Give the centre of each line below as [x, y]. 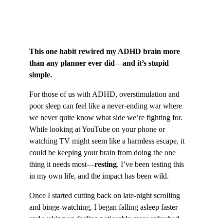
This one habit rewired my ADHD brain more [106, 51]
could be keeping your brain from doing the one [103, 153]
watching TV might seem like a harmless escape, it [108, 141]
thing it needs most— [62, 164]
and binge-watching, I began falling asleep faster [104, 207]
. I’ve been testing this [151, 164]
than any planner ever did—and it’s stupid [100, 63]
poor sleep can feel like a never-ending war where [107, 106]
